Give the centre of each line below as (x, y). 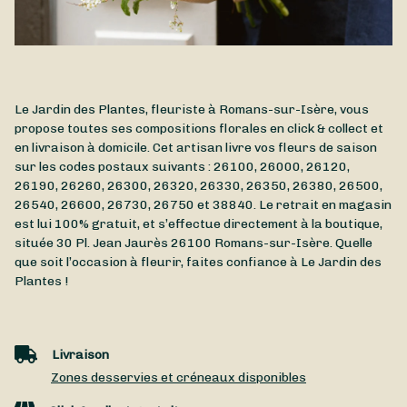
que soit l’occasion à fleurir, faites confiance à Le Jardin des (198, 263)
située (35, 243)
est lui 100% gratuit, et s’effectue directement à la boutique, (199, 224)
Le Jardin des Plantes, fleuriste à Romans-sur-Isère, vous (192, 110)
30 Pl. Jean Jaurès (112, 243)
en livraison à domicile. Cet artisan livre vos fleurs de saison (196, 148)
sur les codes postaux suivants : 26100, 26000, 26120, (182, 167)
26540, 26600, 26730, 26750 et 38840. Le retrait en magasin (203, 205)
